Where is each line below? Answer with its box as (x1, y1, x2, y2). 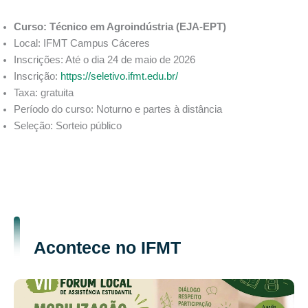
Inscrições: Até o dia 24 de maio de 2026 (14, 54, 195, 66)
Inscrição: (14, 71, 60, 82)
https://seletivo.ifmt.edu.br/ (60, 71, 178, 82)
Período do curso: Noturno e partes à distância (14, 104, 222, 115)
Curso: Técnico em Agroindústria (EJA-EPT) (14, 21, 226, 33)
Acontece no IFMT (33, 238, 181, 258)
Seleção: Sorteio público (14, 120, 122, 132)
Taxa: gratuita (14, 87, 74, 99)
